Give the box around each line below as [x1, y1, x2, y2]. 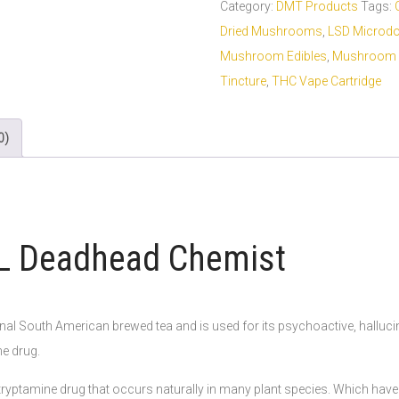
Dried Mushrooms [219, 24, 322, 38]
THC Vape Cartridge [271, 74, 381, 88]
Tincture [219, 74, 266, 88]
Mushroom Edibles [219, 49, 327, 63]
